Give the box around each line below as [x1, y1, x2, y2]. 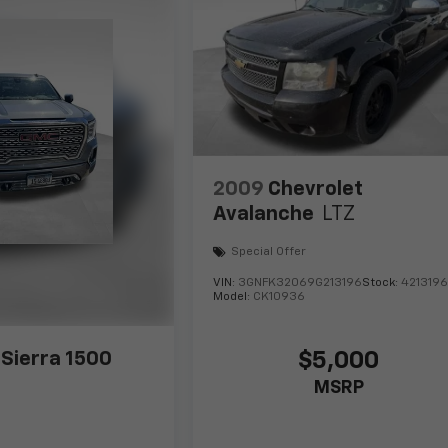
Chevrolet [268, 178, 364, 199]
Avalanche [213, 203, 315, 224]
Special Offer [231, 246, 307, 259]
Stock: [362, 276, 402, 289]
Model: [213, 290, 254, 303]
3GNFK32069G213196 [238, 276, 363, 289]
